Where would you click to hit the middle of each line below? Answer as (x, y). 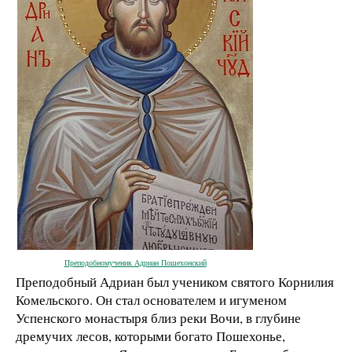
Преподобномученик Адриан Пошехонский (135, 262)
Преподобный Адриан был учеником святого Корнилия (175, 281)
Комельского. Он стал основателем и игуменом (151, 299)
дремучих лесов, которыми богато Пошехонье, (150, 335)
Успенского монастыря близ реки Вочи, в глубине (158, 317)
